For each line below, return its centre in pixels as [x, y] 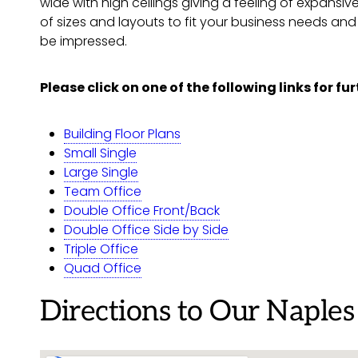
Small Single [100, 153]
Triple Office [101, 249]
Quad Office [103, 268]
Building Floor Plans [122, 134]
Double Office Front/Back [142, 211]
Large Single [101, 172]
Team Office [103, 191]
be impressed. [84, 41]
